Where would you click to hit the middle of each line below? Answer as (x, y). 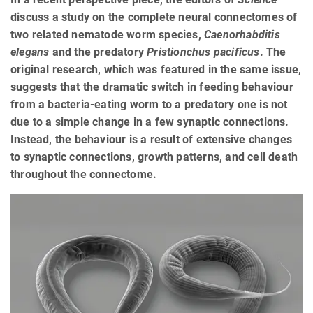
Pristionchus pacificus (203, 52)
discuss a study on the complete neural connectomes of (154, 17)
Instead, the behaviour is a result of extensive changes (152, 140)
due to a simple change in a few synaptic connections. (150, 122)
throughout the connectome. (84, 175)
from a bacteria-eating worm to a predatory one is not (149, 105)
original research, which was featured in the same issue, (156, 70)
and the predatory (98, 52)
